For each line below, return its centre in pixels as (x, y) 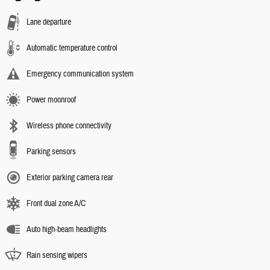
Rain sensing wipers (57, 256)
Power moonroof (51, 100)
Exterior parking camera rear (70, 178)
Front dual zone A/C (56, 204)
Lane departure (49, 22)
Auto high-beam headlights (67, 230)
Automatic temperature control (72, 48)
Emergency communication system (80, 74)
